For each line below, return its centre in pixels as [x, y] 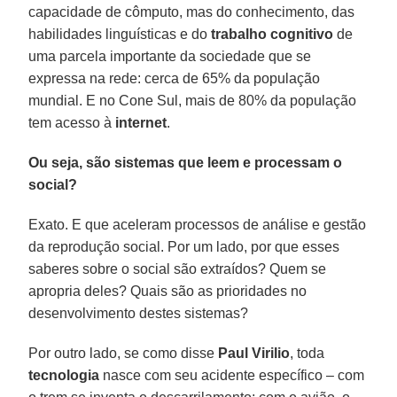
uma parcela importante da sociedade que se [170, 56]
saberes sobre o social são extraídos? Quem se [178, 269]
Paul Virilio [254, 353]
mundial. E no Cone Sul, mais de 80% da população [193, 100]
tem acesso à [72, 122]
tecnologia [64, 375]
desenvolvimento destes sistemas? [139, 313]
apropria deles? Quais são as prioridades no [168, 291]
